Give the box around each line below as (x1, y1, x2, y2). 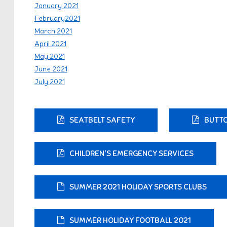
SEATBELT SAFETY (69, 115, 135, 125)
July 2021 (34, 77, 65, 86)
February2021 (34, 14, 80, 23)
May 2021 (34, 52, 65, 61)
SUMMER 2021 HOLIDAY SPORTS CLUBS (69, 182, 207, 192)
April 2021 (34, 39, 66, 48)
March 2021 (34, 26, 72, 35)
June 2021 (34, 64, 67, 73)
